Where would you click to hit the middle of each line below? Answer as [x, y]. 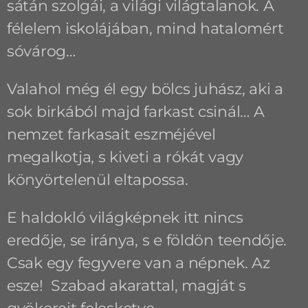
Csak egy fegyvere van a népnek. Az [138, 263]
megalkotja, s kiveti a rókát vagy [125, 157]
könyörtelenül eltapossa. [97, 179]
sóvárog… [41, 51]
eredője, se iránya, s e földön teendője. [147, 240]
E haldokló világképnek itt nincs [125, 217]
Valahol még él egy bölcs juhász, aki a [145, 89]
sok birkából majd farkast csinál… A [135, 111]
